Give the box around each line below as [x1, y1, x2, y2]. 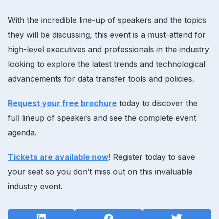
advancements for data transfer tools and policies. [8, 74, 194, 84]
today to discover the [117, 98, 197, 109]
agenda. [8, 128, 37, 138]
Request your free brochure [8, 98, 117, 109]
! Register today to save [109, 152, 195, 162]
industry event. [8, 181, 63, 192]
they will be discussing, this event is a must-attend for [8, 30, 206, 40]
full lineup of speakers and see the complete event [8, 113, 196, 123]
